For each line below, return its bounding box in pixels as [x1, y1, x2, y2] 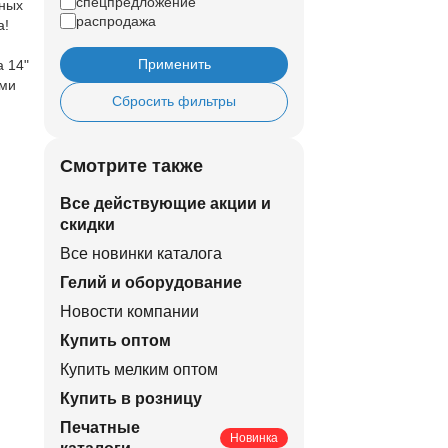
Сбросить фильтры [112, 93, 236, 110]
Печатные [60, 418, 140, 436]
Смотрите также [60, 155, 203, 176]
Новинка [230, 430, 278, 445]
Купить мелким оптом [60, 360, 218, 378]
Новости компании [60, 302, 199, 320]
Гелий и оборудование [60, 273, 242, 291]
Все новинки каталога [60, 244, 222, 262]
